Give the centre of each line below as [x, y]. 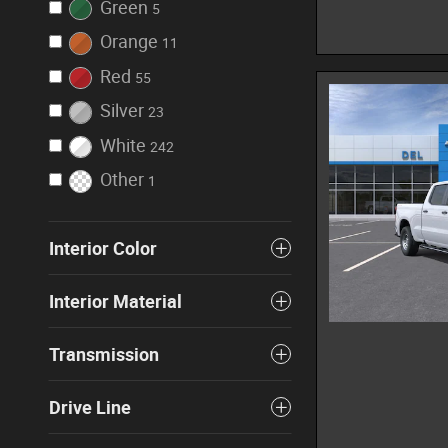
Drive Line [90, 407]
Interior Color [103, 248]
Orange [128, 41]
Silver [121, 110]
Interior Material [115, 301]
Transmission [104, 354]
